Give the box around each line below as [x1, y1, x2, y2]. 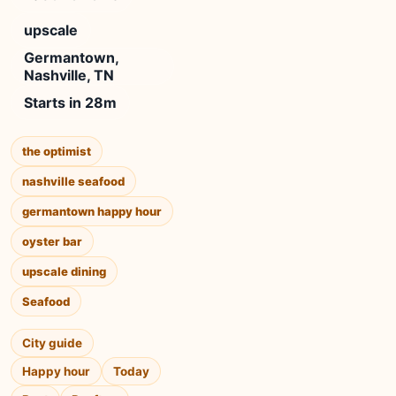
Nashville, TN [24, 66, 114, 84]
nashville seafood [22, 174, 125, 188]
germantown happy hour [22, 204, 162, 218]
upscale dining [22, 264, 106, 278]
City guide [22, 336, 82, 350]
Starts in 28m [24, 94, 117, 111]
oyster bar [22, 234, 82, 248]
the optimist [22, 144, 91, 158]
